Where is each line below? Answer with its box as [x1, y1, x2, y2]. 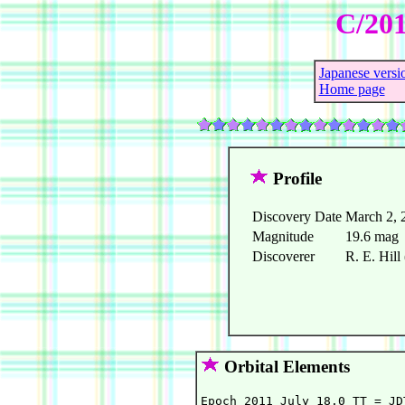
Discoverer [251, 249, 315, 265]
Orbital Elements [220, 357, 350, 377]
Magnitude [251, 229, 314, 245]
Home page [318, 81, 385, 98]
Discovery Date [251, 209, 342, 225]
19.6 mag [344, 229, 399, 245]
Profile [268, 169, 322, 189]
